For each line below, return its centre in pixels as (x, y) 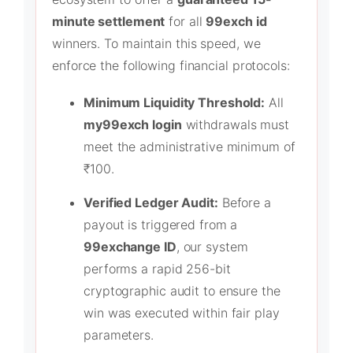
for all (186, 22)
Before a (244, 202)
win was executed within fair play (182, 312)
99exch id (236, 22)
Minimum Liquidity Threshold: (175, 102)
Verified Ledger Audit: (151, 202)
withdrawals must (235, 124)
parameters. (119, 334)
